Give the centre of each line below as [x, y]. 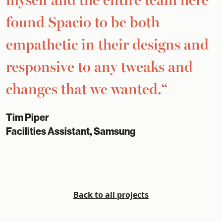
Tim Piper [28, 117]
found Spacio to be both [83, 21]
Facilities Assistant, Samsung [71, 131]
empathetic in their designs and [107, 43]
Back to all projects [111, 194]
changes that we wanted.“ [86, 88]
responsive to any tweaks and [99, 66]
